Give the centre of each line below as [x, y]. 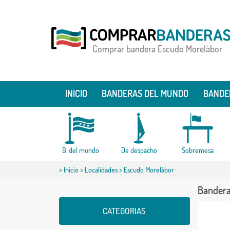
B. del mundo [80, 150]
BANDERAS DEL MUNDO [145, 93]
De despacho [139, 150]
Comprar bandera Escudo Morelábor [157, 49]
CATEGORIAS [124, 211]
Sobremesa [197, 150]
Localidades [101, 170]
